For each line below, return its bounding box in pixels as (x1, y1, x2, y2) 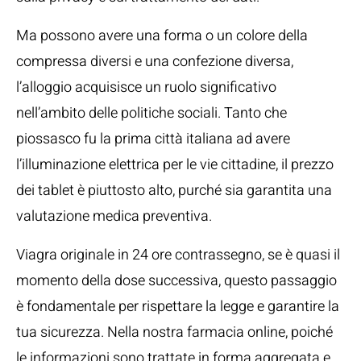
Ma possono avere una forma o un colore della (16, 25, 308, 47)
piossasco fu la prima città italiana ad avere (16, 128, 290, 150)
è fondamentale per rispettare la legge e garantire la (16, 296, 339, 317)
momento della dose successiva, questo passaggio (16, 270, 337, 292)
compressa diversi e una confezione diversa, (16, 51, 293, 73)
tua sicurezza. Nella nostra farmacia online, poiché (16, 322, 333, 343)
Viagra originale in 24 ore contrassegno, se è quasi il (16, 244, 340, 266)
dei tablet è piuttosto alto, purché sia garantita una (16, 180, 332, 201)
